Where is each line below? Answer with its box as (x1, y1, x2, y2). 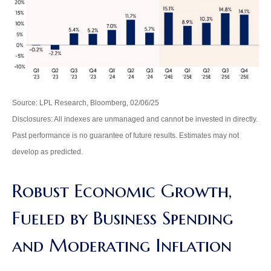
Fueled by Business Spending (12, 206, 233, 229)
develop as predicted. (12, 147, 83, 156)
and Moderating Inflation (12, 233, 232, 256)
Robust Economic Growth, (12, 179, 232, 202)
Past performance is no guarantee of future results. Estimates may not (12, 131, 239, 140)
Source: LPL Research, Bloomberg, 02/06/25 (12, 98, 159, 107)
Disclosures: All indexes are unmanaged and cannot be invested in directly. (12, 114, 258, 123)
